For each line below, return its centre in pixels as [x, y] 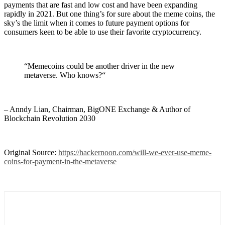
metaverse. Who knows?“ [65, 75]
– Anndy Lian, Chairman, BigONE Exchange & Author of [97, 109]
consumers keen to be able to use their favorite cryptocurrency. [103, 32]
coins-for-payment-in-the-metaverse [60, 161]
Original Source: [31, 152]
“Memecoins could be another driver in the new [99, 66]
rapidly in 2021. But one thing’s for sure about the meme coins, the [109, 14]
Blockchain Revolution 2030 [50, 118]
